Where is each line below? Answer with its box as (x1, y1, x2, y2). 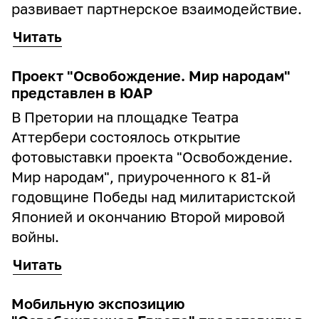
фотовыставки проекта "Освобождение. (11, 148, 293, 165)
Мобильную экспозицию (11, 295, 185, 312)
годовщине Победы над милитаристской (11, 188, 296, 205)
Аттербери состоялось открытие (11, 128, 241, 145)
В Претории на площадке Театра (11, 108, 239, 125)
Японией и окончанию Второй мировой (11, 208, 285, 225)
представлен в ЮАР (11, 84, 152, 101)
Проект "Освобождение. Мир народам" (11, 67, 291, 84)
